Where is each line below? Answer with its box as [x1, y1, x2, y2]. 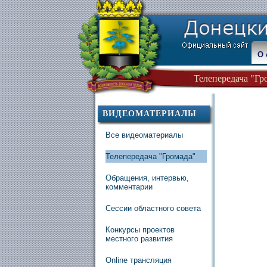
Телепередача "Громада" [105, 152, 195, 161]
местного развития [105, 234, 173, 243]
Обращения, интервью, [105, 173, 189, 182]
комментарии [105, 182, 153, 191]
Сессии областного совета [105, 204, 201, 213]
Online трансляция [105, 256, 172, 265]
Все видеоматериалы [105, 131, 183, 139]
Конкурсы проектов [105, 225, 175, 234]
